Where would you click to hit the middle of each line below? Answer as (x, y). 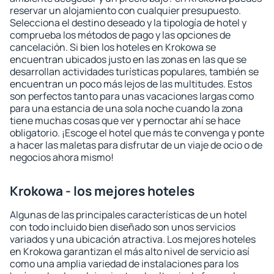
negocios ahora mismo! (62, 157)
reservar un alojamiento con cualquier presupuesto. (125, 10)
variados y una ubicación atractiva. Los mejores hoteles (133, 239)
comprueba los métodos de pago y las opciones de (120, 35)
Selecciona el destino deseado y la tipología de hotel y (128, 23)
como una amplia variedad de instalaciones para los (124, 264)
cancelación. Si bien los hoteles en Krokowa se (113, 47)
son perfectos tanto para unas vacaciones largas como (132, 96)
